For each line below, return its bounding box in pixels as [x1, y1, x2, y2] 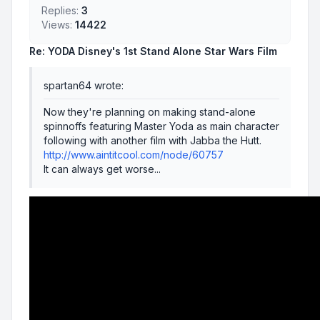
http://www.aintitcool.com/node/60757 [44, 149, 224, 161]
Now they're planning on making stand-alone [44, 106, 256, 119]
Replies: [41, 4, 79, 17]
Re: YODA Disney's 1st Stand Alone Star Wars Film [29, 45, 277, 58]
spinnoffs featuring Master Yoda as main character [44, 120, 279, 133]
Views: [41, 19, 72, 31]
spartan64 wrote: [44, 79, 124, 92]
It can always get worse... [44, 163, 161, 176]
